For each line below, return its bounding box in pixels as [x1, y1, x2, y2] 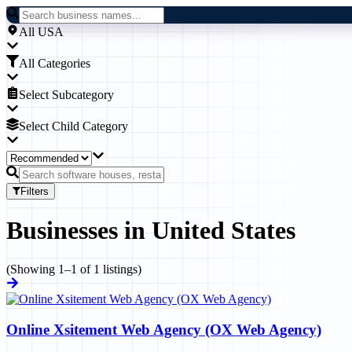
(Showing [6, 262, 58, 276]
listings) [100, 262, 141, 276]
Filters [20, 185, 49, 197]
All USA [19, 25, 64, 38]
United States [152, 216, 295, 245]
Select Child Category [19, 119, 128, 133]
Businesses [6, 216, 118, 245]
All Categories [19, 57, 90, 70]
